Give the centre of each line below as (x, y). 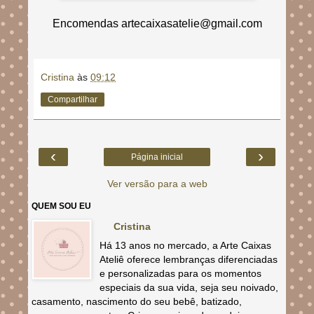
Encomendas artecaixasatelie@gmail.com (157, 23)
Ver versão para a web (157, 183)
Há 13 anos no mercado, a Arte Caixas (185, 245)
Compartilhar (73, 99)
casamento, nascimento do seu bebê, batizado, (137, 301)
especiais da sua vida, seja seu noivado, (189, 287)
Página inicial (157, 157)
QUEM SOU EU (61, 206)
